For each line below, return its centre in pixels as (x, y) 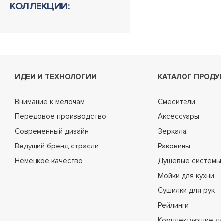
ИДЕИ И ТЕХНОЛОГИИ (56, 77)
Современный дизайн (52, 131)
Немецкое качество (49, 161)
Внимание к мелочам (50, 102)
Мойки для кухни (186, 176)
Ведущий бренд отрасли (57, 146)
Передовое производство (60, 116)
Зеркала (172, 131)
